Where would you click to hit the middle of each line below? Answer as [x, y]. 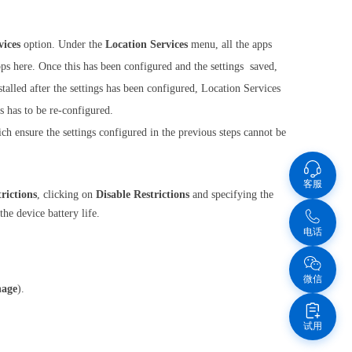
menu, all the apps [230, 44]
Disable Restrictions [144, 194]
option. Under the [64, 44]
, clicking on [66, 194]
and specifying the [233, 194]
